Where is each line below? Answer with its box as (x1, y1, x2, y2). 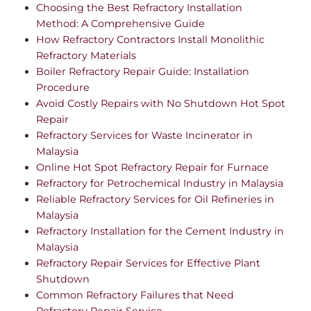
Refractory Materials (36, 49, 137, 62)
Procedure (36, 81, 90, 94)
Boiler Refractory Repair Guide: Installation (36, 65, 250, 78)
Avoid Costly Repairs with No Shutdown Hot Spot (36, 96, 286, 110)
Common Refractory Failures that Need (36, 288, 235, 301)
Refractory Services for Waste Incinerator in (36, 128, 253, 142)
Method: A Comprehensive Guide (36, 17, 205, 30)
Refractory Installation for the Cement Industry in (36, 224, 285, 237)
